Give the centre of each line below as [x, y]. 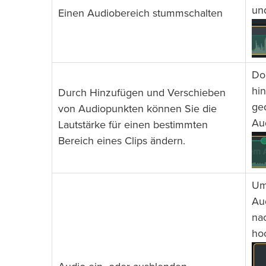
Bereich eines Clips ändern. [122, 142]
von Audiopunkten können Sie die [137, 110]
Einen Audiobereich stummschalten [140, 14]
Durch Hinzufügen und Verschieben [142, 94]
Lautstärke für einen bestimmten [133, 126]
